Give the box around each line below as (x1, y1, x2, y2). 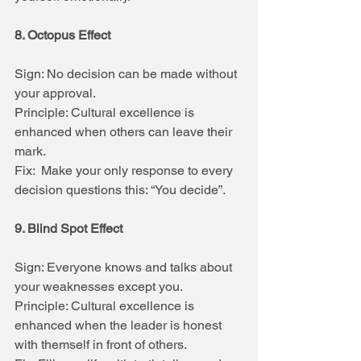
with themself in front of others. (15, 336, 187, 352)
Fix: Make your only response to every (15, 162, 236, 178)
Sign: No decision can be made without (15, 65, 240, 81)
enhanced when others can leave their (15, 123, 235, 139)
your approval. (15, 85, 96, 101)
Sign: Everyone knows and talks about (15, 259, 235, 275)
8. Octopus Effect (15, 27, 110, 43)
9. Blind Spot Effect (15, 220, 122, 236)
